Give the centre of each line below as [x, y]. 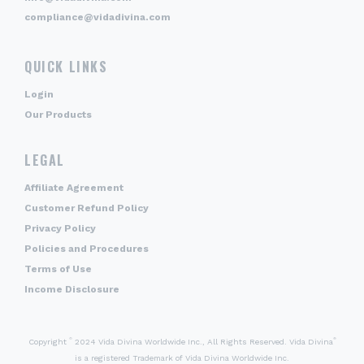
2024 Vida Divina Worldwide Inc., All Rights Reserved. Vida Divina [202, 341]
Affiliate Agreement [74, 187]
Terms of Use [58, 269]
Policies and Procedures [87, 248]
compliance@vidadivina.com [97, 17]
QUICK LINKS [66, 66]
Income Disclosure [72, 289]
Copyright [48, 341]
